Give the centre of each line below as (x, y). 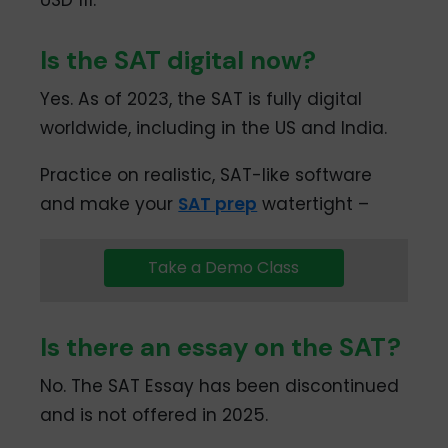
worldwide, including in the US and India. (214, 127)
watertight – (313, 204)
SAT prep (218, 204)
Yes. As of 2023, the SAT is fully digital (201, 98)
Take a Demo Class (224, 268)
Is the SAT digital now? (178, 59)
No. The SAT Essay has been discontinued (220, 386)
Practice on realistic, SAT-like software (206, 175)
